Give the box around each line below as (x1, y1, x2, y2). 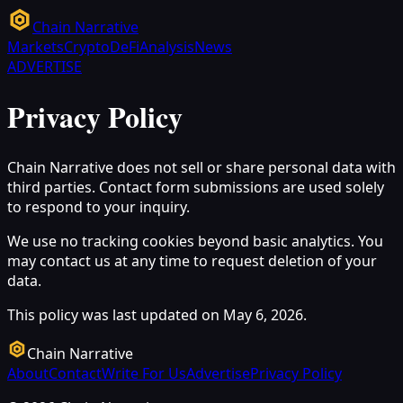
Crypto (64, 37, 110, 57)
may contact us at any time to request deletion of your (7, 250, 377, 271)
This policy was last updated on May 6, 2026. (7, 304, 307, 325)
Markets (7, 37, 64, 57)
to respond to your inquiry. (7, 196, 190, 217)
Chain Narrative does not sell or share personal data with (7, 157, 396, 177)
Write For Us (102, 363, 186, 383)
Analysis (139, 37, 194, 57)
